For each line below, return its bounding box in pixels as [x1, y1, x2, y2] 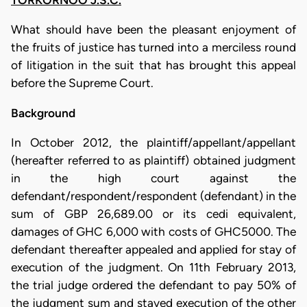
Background [11, 106, 75, 120]
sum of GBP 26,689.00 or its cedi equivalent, [11, 206, 296, 221]
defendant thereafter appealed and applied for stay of [11, 242, 296, 256]
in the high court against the [11, 171, 296, 185]
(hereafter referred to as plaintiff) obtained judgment [11, 153, 296, 167]
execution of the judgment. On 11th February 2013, [11, 260, 296, 274]
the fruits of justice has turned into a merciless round [11, 40, 296, 55]
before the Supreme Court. [11, 76, 153, 90]
